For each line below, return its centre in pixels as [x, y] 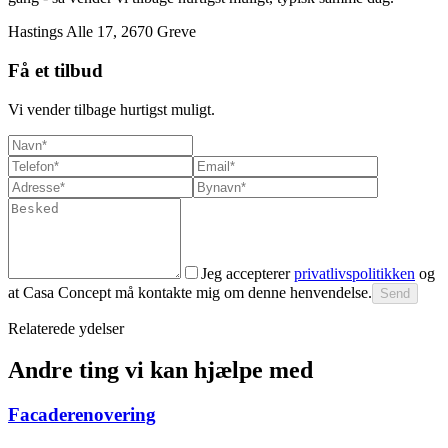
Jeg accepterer [245, 273]
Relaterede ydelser [66, 328]
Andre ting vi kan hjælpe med [160, 370]
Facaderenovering [82, 415]
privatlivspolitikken [354, 273]
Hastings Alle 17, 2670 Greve [102, 32]
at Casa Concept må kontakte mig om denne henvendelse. [190, 292]
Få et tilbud [55, 70]
